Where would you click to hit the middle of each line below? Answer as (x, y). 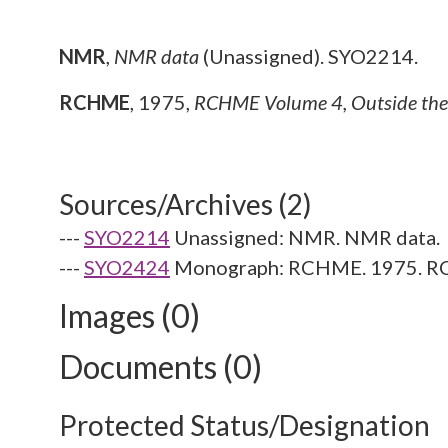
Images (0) (129, 315)
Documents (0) (160, 366)
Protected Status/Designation (244, 425)
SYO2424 (127, 267)
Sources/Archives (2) (185, 204)
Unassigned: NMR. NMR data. (307, 237)
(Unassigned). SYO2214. (308, 56)
